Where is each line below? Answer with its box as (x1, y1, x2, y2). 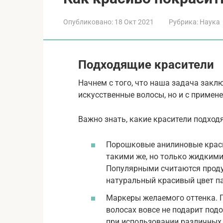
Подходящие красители (78, 57, 214, 72)
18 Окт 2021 (114, 17, 154, 26)
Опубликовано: (63, 17, 113, 26)
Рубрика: (169, 17, 198, 26)
